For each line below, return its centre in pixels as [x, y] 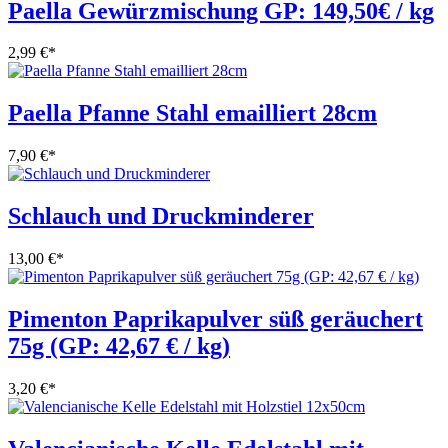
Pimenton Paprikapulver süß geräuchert [215, 319]
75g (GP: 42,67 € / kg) [119, 346]
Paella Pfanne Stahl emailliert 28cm [192, 113]
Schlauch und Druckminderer [161, 216]
